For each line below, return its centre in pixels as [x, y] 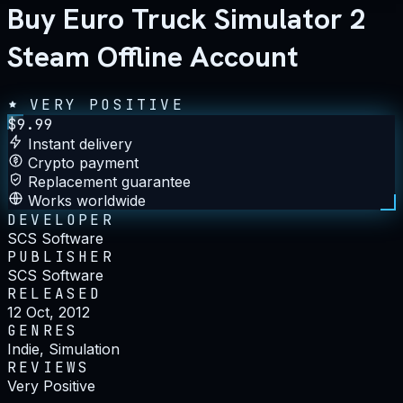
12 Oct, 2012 [49, 312]
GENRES [43, 330]
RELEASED [55, 293]
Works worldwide [87, 200]
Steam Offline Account [153, 57]
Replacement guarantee [109, 181]
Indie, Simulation [63, 349]
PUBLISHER [61, 256]
